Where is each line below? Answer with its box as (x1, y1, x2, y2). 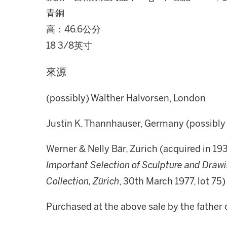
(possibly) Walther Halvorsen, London (46, 93, 206, 104)
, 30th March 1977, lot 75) (119, 176, 225, 187)
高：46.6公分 (46, 24, 101, 35)
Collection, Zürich (46, 176, 119, 187)
